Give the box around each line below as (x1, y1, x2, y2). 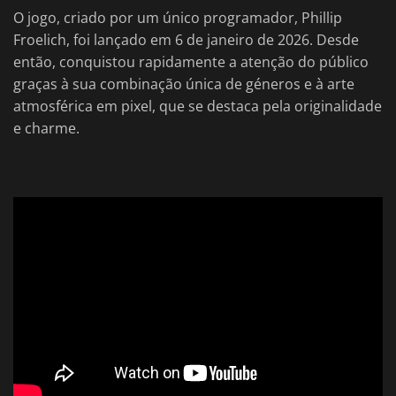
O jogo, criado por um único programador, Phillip (13, 8, 342, 28)
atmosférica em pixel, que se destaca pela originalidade (13, 96, 382, 117)
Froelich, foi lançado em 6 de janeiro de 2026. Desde (13, 30, 359, 50)
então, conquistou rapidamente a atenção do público (13, 52, 369, 72)
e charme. (13, 118, 80, 139)
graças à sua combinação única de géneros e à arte (13, 74, 354, 95)
